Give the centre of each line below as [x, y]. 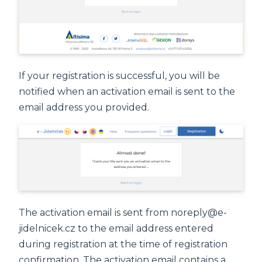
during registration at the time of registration [123, 244]
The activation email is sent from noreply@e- [123, 213]
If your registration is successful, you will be [119, 76]
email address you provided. [84, 108]
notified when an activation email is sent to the [127, 92]
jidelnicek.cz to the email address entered [116, 229]
